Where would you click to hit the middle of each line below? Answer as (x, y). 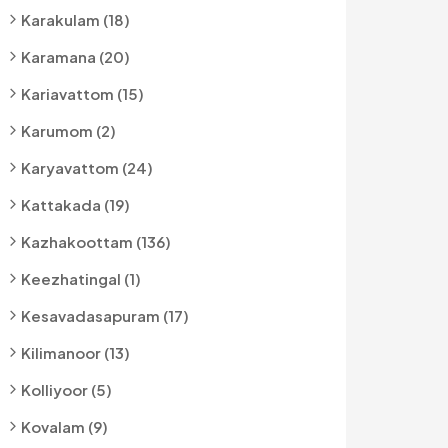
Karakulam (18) (75, 19)
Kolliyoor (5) (66, 389)
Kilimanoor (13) (75, 352)
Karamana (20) (75, 56)
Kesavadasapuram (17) (105, 315)
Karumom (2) (68, 130)
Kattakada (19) (75, 204)
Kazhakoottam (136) (96, 241)
